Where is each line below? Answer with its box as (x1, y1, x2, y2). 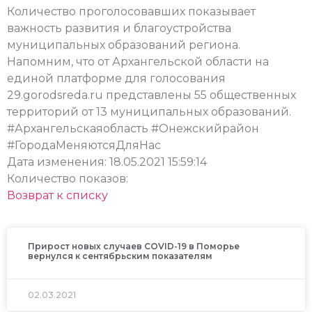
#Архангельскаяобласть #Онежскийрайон (7, 121, 259, 135)
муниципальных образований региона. (7, 38, 240, 52)
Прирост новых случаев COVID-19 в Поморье (28, 241, 240, 252)
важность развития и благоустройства (7, 21, 231, 35)
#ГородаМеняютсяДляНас (7, 138, 161, 152)
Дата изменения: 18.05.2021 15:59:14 (7, 155, 207, 169)
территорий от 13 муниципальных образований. (7, 104, 291, 118)
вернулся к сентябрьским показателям (28, 251, 212, 262)
